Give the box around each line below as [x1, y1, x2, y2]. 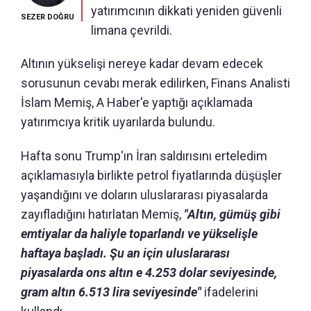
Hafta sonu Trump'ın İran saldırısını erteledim [21, 148, 267, 163]
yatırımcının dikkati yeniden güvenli [91, 3, 282, 18]
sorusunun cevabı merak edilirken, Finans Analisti [21, 75, 290, 90]
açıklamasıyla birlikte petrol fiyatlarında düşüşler [21, 167, 282, 183]
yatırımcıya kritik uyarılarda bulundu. [21, 114, 215, 129]
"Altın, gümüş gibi [184, 206, 280, 221]
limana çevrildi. [91, 22, 172, 37]
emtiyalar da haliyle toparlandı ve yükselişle [21, 226, 258, 241]
